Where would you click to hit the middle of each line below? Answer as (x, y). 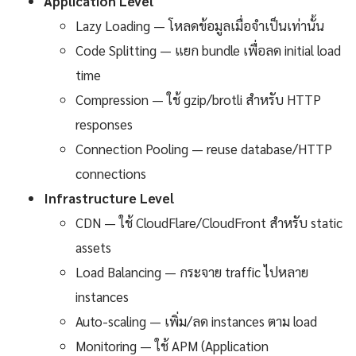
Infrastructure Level (109, 197)
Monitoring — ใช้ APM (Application (172, 345)
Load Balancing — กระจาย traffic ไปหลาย (192, 271)
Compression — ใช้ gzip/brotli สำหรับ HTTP (198, 99)
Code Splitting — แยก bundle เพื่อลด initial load (208, 50)
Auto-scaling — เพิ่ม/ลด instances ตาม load (196, 321)
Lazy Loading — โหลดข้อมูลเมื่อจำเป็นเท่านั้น (200, 25)
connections (111, 173)
